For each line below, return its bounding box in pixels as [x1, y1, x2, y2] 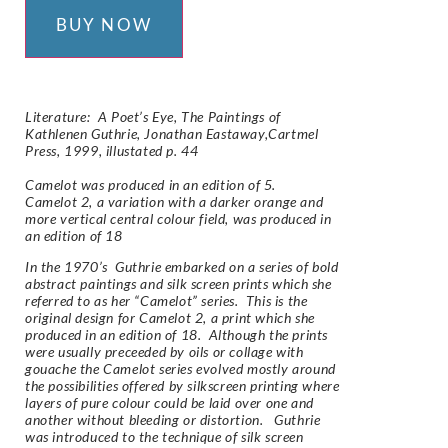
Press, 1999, [25, 141, 106, 159]
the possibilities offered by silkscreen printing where [25, 377, 340, 395]
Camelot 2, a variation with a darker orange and [25, 192, 324, 210]
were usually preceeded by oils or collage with [25, 343, 304, 361]
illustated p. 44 [105, 141, 199, 159]
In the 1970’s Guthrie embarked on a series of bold [25, 258, 339, 276]
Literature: [25, 107, 98, 125]
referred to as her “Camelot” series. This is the [25, 292, 308, 310]
